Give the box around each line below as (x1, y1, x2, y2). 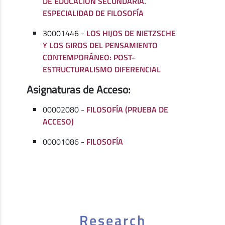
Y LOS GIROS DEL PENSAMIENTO (43, 39, 158, 51)
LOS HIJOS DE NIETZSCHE (86, 27, 176, 39)
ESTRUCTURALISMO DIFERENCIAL (43, 63, 161, 75)
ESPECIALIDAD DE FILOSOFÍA (43, 7, 144, 19)
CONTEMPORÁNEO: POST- (43, 51, 136, 63)
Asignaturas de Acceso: (27, 81, 131, 97)
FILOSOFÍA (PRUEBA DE (86, 103, 169, 116)
